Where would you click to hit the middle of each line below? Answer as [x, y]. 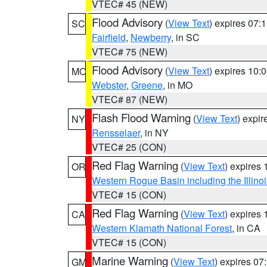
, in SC [185, 37]
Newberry [151, 37]
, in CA [246, 228]
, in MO [178, 85]
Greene [147, 85]
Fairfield [109, 37]
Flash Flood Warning [141, 117]
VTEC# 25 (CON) [129, 147]
